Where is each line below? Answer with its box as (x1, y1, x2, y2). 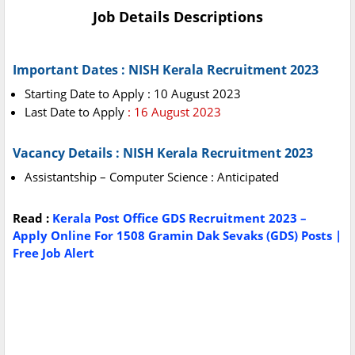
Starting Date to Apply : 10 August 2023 (25, 86, 241, 102)
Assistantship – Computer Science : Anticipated (25, 169, 279, 185)
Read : (13, 210, 52, 227)
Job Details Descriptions (92, 7, 263, 27)
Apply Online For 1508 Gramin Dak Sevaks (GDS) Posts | (13, 227, 342, 244)
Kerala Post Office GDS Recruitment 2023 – (52, 210, 307, 227)
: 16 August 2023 (124, 104, 221, 120)
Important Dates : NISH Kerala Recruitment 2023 (13, 61, 319, 79)
